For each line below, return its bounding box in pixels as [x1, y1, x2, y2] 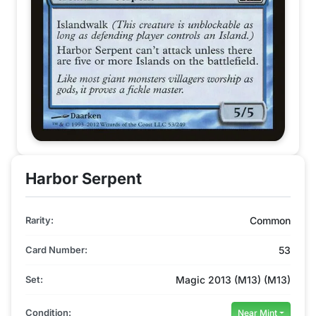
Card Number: [25, 243, 87, 255]
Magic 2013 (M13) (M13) [176, 273, 291, 286]
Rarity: [25, 214, 54, 226]
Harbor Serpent [25, 169, 142, 188]
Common [250, 214, 291, 226]
